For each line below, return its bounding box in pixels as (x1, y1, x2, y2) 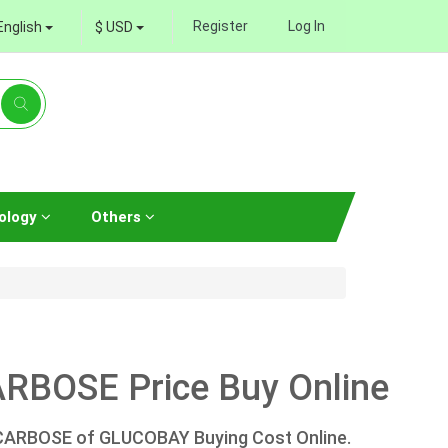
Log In (288, 18, 325, 34)
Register (193, 18, 248, 34)
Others (91, 207, 145, 226)
